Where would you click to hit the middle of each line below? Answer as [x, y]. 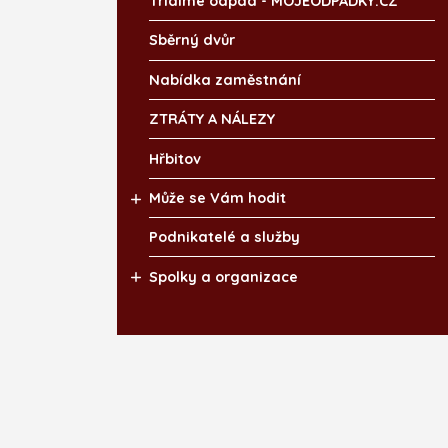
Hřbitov [175, 158]
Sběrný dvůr [192, 40]
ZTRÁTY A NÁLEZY [212, 119]
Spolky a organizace [223, 276]
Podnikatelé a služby [224, 237]
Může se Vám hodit [217, 197]
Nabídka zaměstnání [225, 79]
